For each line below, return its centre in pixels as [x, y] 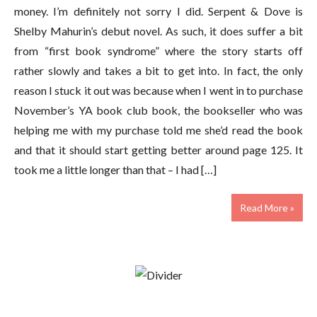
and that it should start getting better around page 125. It [158, 149]
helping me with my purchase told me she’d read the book [158, 129]
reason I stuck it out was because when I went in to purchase [158, 90]
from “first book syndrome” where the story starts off [158, 50]
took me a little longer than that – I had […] [115, 169]
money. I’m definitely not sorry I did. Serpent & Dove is [158, 11]
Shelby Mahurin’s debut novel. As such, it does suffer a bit [158, 30]
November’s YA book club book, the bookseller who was [158, 110]
